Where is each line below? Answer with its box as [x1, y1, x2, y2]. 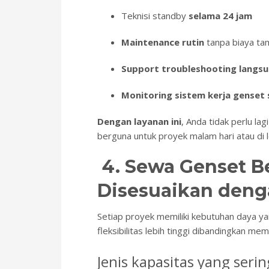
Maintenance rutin [121, 36, 204, 49]
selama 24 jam [189, 10, 252, 22]
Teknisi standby [121, 10, 189, 22]
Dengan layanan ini [97, 115, 181, 128]
